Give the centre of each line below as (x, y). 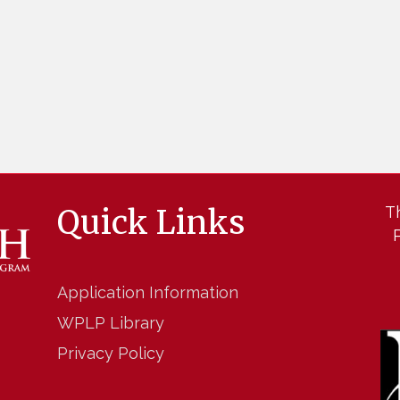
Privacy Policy (110, 354)
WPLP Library (110, 323)
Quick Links (150, 223)
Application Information (147, 293)
